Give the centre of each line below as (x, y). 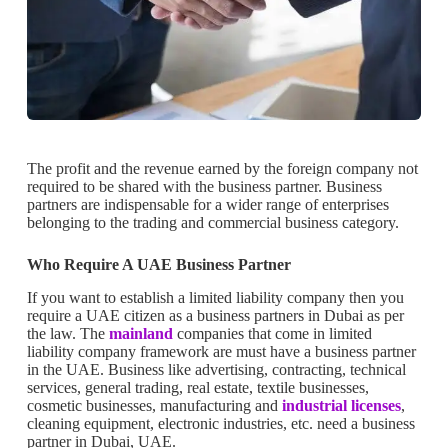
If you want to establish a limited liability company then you (215, 297)
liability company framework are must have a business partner (221, 351)
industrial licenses (341, 405)
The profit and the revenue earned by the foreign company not (222, 168)
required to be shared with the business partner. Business (204, 186)
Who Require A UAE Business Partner (158, 264)
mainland (140, 333)
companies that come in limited (272, 333)
